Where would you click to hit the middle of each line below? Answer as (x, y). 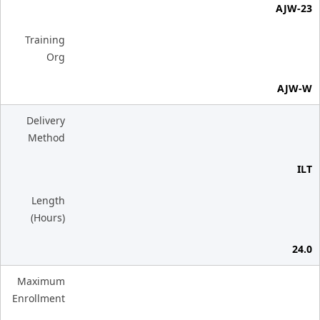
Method (46, 137)
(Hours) (48, 217)
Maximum (41, 281)
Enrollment (39, 298)
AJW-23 (294, 8)
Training (45, 40)
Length (48, 200)
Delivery (46, 120)
